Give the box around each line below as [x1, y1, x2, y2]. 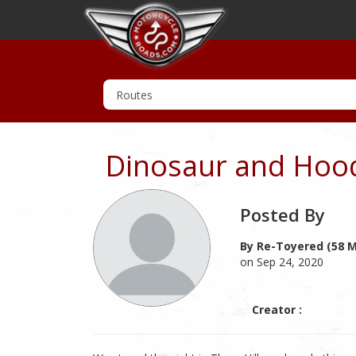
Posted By [240, 203, 325, 226]
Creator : [252, 302, 302, 317]
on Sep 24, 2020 [240, 254, 323, 269]
